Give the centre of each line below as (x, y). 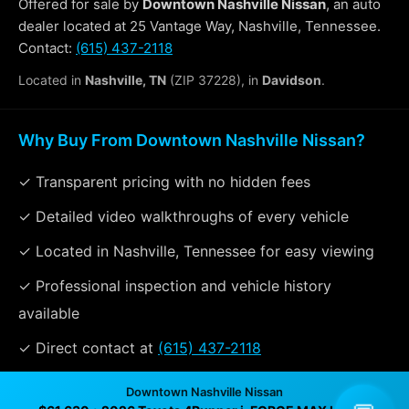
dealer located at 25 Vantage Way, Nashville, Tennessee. (199, 26)
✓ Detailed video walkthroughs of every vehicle (184, 216)
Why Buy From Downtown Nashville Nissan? (192, 140)
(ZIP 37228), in (214, 79)
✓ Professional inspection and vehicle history (175, 285)
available (49, 313)
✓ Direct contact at (88, 347)
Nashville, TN (126, 79)
